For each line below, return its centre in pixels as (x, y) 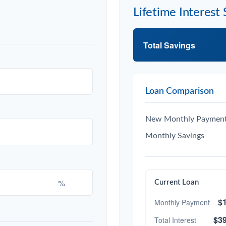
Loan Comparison (180, 91)
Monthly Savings (175, 136)
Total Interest (175, 220)
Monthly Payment (182, 202)
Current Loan (177, 183)
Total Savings (169, 45)
